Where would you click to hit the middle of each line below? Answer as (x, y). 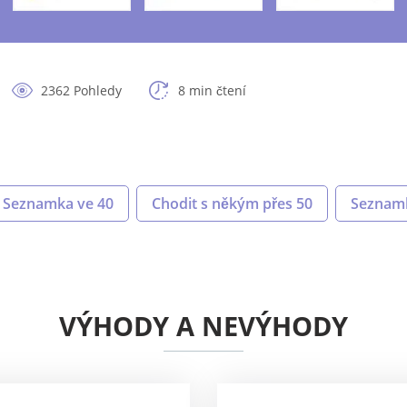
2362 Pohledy (81, 91)
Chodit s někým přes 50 (232, 204)
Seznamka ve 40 (58, 204)
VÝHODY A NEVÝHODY (203, 326)
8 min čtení (212, 91)
